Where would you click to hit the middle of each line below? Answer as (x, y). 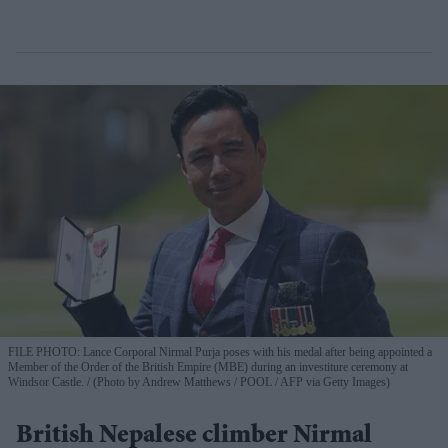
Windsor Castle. (47, 381)
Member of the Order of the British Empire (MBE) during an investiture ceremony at (208, 366)
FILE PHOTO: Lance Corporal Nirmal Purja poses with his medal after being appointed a (220, 351)
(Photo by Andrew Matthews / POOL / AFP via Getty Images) (240, 381)
